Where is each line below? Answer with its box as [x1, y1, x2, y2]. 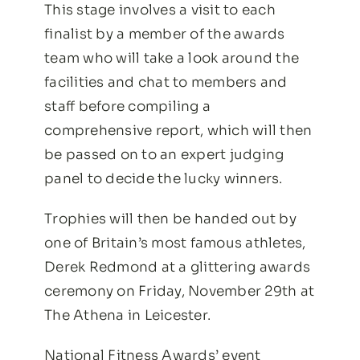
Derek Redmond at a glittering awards [44, 258, 311, 276]
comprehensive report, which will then [44, 121, 313, 139]
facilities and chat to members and [44, 73, 288, 91]
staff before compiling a [44, 97, 211, 115]
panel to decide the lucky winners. [44, 170, 283, 187]
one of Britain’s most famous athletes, [44, 234, 306, 252]
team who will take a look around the [44, 49, 300, 67]
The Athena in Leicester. [44, 306, 211, 324]
